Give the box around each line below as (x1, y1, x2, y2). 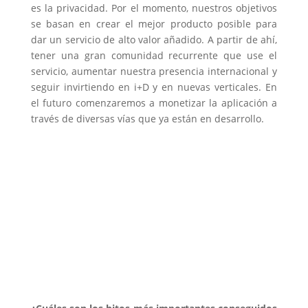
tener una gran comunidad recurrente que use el (30, 49, 278, 63)
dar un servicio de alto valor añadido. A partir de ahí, (30, 33, 278, 47)
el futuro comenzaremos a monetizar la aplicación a (30, 96, 278, 110)
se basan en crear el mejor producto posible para (30, 17, 278, 31)
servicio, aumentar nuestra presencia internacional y (30, 65, 278, 78)
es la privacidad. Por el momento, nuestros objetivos (30, 1, 278, 15)
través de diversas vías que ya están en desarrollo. (30, 112, 264, 126)
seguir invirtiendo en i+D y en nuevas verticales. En (30, 80, 278, 94)
